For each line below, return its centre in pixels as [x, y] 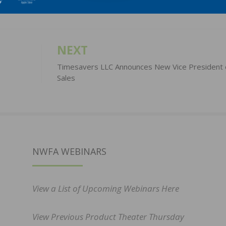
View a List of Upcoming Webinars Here [106, 189]
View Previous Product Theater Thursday [108, 217]
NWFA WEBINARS [69, 152]
